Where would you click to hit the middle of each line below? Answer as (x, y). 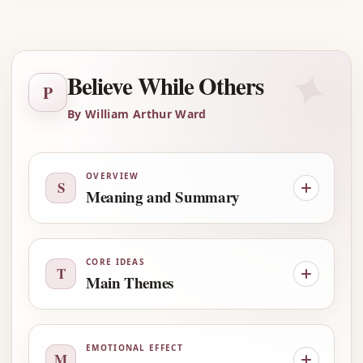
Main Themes (130, 282)
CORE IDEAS (115, 262)
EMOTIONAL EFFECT (135, 348)
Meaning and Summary (163, 196)
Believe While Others (166, 86)
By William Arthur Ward (137, 114)
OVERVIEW (113, 176)
